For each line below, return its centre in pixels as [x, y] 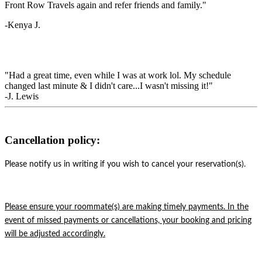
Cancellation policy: [52, 140]
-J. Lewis [22, 96]
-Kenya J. [24, 25]
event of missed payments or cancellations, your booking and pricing [128, 221]
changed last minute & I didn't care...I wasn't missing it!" [109, 85]
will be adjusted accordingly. [55, 234]
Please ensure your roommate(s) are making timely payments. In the [127, 207]
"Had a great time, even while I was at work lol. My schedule [118, 75]
